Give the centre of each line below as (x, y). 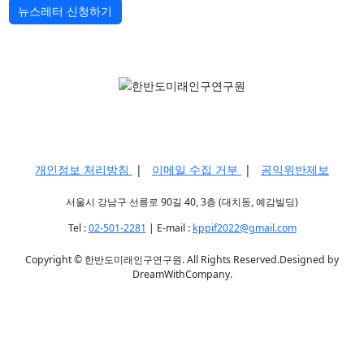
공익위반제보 (295, 169)
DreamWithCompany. (182, 274)
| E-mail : (169, 227)
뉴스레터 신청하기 (65, 11)
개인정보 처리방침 (84, 169)
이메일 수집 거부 (197, 169)
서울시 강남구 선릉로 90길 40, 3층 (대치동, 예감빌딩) (182, 201)
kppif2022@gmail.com (244, 227)
